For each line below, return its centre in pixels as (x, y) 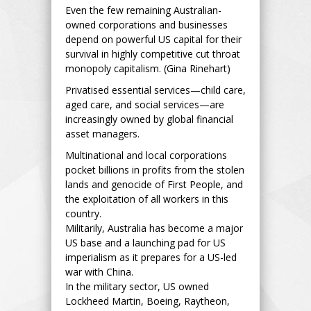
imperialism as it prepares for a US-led (151, 257)
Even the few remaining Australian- (143, 10)
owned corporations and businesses (146, 24)
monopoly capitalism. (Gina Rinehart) (149, 68)
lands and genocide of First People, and (154, 184)
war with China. (101, 271)
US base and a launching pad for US (145, 242)
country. (85, 213)
